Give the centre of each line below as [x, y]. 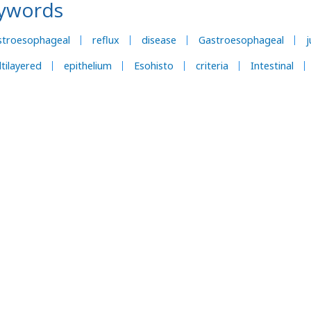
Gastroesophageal [241, 40]
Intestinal [272, 66]
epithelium [88, 66]
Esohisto [154, 66]
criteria [212, 66]
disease [159, 40]
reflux [106, 40]
